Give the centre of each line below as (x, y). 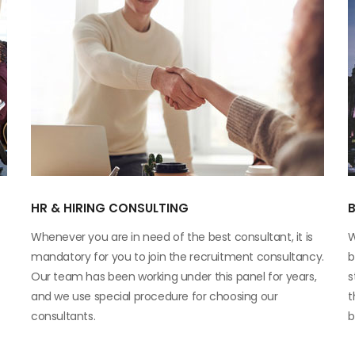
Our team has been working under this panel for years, (174, 277)
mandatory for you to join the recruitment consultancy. (177, 257)
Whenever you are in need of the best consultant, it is (172, 237)
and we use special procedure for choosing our (155, 296)
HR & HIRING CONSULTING (110, 208)
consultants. (63, 316)
